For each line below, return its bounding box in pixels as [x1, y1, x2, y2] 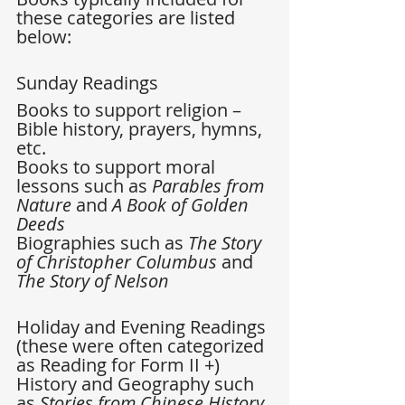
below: [16, 24, 71, 50]
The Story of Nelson [16, 268, 169, 294]
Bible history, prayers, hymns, [16, 117, 267, 142]
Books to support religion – [16, 98, 241, 123]
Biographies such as [16, 231, 188, 256]
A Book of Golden [108, 193, 253, 218]
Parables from [152, 174, 268, 199]
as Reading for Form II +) [16, 353, 224, 378]
